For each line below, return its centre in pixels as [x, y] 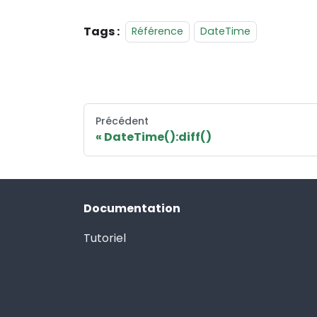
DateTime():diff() [158, 137]
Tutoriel [105, 238]
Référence [157, 31]
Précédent [122, 121]
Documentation [132, 208]
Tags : [102, 31]
